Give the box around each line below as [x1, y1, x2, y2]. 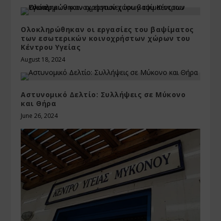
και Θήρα [21, 99, 57, 109]
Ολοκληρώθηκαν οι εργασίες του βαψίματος [21, 25, 194, 35]
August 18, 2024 [21, 55, 66, 64]
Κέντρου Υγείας [21, 42, 81, 52]
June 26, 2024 [21, 111, 58, 120]
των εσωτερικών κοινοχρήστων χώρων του [21, 34, 190, 43]
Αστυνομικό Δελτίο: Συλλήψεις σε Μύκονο [21, 90, 186, 100]
